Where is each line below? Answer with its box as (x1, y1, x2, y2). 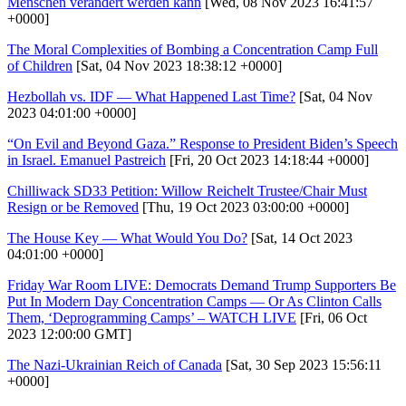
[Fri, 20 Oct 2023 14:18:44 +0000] (166, 151, 369, 168)
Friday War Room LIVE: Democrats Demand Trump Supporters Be (7, 276, 396, 293)
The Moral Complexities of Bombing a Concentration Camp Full (7, 41, 378, 57)
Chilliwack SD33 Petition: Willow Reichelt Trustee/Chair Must (7, 182, 367, 198)
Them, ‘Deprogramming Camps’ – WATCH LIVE (7, 309, 296, 325)
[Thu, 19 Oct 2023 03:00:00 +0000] (139, 198, 349, 215)
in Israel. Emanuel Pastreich (7, 151, 166, 168)
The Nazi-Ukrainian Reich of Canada (7, 356, 222, 372)
